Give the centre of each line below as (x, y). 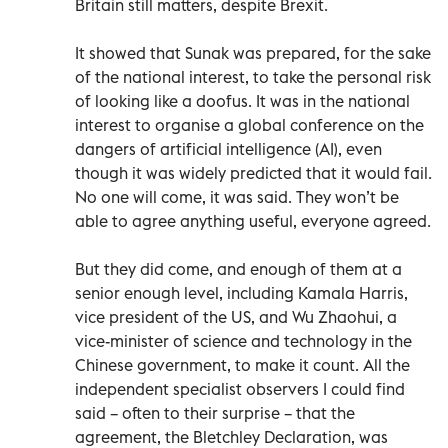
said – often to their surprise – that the (215, 412)
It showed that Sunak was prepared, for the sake (253, 52)
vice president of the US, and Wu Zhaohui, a (236, 316)
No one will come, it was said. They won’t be (237, 196)
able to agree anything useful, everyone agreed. (253, 220)
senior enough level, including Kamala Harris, (241, 292)
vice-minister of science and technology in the (243, 340)
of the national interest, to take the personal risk (253, 76)
